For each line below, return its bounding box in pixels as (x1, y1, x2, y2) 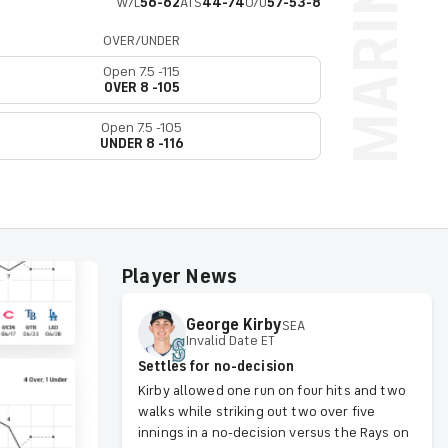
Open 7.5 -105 (101, 118, 183, 136)
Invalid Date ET (185, 332, 275, 350)
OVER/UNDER (103, 31, 181, 49)
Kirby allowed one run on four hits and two (137, 381, 406, 399)
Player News (121, 264, 238, 289)
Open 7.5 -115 (103, 62, 181, 80)
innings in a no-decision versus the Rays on (137, 423, 409, 441)
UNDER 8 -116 (99, 134, 184, 152)
